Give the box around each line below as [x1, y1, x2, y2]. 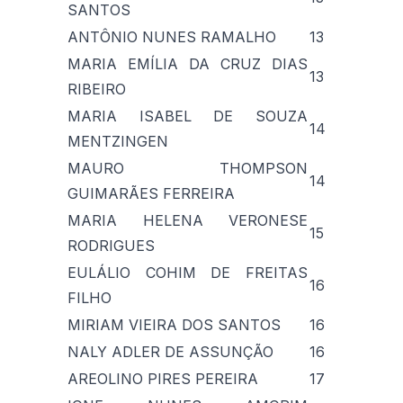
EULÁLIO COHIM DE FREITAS [67, 263, 308, 282]
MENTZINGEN [67, 131, 168, 150]
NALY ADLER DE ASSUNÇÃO [67, 342, 273, 361]
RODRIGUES [67, 236, 155, 255]
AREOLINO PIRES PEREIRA [67, 369, 258, 388]
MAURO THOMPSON [67, 158, 308, 177]
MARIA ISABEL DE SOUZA [67, 106, 308, 125]
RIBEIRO [67, 79, 126, 98]
